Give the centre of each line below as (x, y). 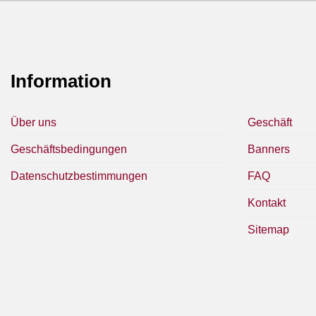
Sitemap (268, 230)
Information (61, 81)
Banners (269, 150)
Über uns (34, 123)
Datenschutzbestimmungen (79, 176)
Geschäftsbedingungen (69, 150)
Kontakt (267, 203)
